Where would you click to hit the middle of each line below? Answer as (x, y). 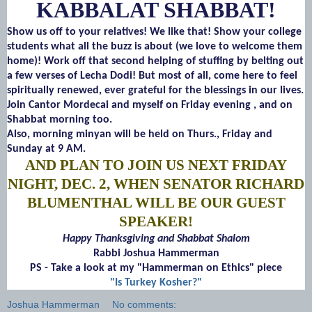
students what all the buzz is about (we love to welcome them (155, 46)
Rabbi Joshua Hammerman (156, 253)
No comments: (145, 304)
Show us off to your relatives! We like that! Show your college (154, 32)
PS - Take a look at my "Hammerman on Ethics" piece (156, 268)
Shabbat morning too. (60, 119)
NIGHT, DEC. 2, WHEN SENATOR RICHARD (156, 184)
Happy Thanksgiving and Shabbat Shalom (156, 239)
